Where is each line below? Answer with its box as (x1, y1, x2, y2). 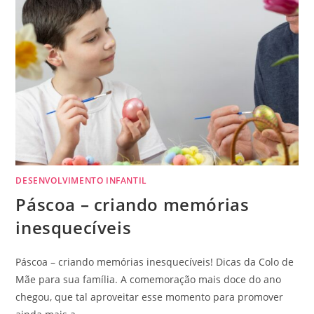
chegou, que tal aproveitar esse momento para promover (15, 290, 284, 304)
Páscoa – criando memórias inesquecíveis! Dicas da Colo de (15, 255, 294, 269)
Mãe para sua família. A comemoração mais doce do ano (15, 273, 282, 287)
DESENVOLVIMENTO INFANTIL (15, 175, 147, 187)
